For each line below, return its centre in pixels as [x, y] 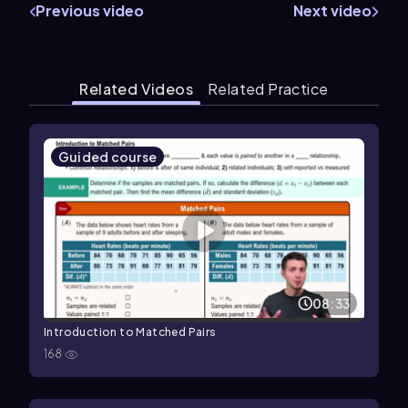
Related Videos [137, 89]
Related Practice [268, 89]
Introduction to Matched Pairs [130, 332]
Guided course [108, 157]
